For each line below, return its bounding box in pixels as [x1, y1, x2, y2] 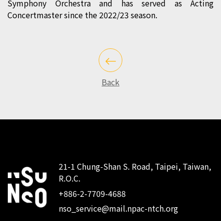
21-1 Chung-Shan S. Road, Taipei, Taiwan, [59, 160, 212, 173]
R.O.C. [59, 172, 81, 184]
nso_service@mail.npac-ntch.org [59, 202, 179, 214]
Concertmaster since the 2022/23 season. [7, 8, 157, 21]
